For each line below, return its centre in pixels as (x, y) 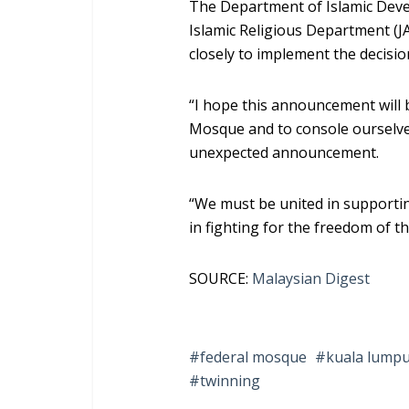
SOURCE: (220, 278)
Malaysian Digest (311, 278)
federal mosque (253, 357)
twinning (230, 381)
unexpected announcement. (284, 152)
